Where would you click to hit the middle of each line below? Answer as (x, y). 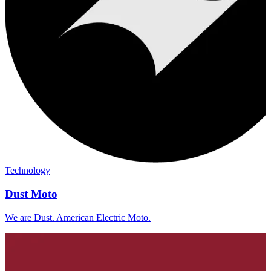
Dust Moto (31, 194)
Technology (28, 171)
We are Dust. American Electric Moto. (78, 217)
